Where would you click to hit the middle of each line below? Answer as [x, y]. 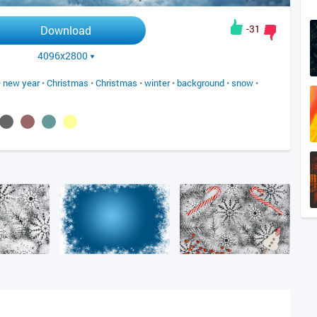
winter [157, 83]
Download [66, 30]
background [201, 83]
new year [21, 83]
